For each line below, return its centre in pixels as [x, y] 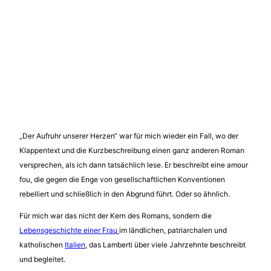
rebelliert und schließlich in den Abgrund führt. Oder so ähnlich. [125, 194]
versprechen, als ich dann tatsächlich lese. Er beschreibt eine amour [134, 165]
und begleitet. [43, 259]
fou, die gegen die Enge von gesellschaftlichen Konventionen [122, 179]
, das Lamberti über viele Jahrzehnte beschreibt [165, 244]
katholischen [42, 244]
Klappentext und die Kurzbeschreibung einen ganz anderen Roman [132, 150]
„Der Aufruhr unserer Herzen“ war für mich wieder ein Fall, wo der [129, 135]
